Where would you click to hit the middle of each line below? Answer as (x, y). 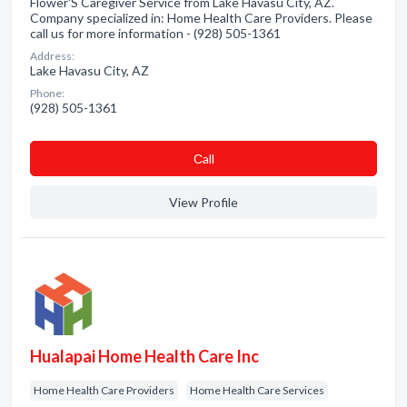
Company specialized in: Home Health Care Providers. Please (201, 18)
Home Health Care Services (257, 390)
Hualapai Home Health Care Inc (144, 356)
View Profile (203, 202)
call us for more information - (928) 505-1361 (155, 33)
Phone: (47, 93)
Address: (52, 56)
